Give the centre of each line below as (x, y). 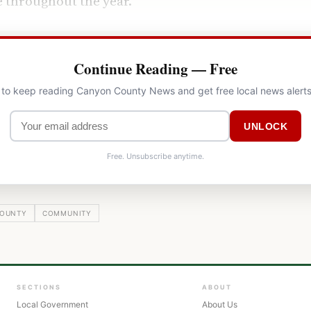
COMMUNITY (67, 213)
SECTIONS (39, 287)
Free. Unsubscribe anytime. (155, 157)
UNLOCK (266, 126)
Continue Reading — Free (155, 69)
